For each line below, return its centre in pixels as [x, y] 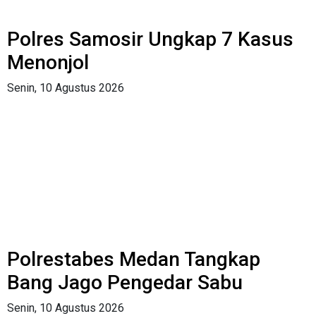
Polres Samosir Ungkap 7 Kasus [150, 39]
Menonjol [48, 62]
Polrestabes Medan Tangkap [134, 259]
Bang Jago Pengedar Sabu [125, 282]
